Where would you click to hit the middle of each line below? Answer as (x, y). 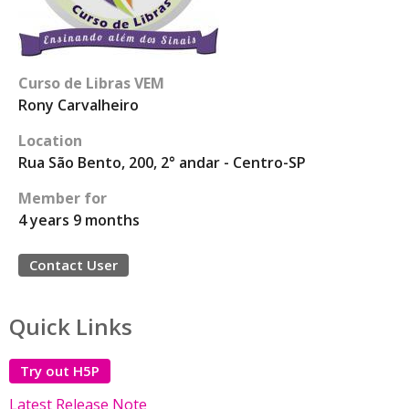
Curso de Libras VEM (91, 83)
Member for (63, 198)
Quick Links (71, 326)
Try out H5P (60, 371)
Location (50, 141)
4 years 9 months (79, 220)
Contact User (73, 265)
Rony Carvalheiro (79, 105)
